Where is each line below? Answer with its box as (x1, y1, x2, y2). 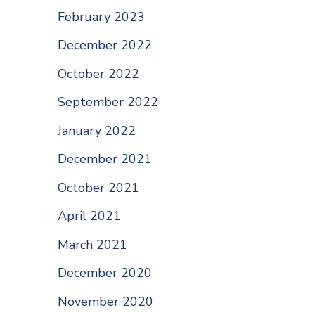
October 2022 (58, 65, 139, 82)
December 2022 (58, 37, 152, 54)
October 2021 (58, 179, 139, 196)
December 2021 (58, 150, 152, 168)
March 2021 (58, 236, 127, 253)
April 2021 (58, 207, 121, 225)
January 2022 (58, 122, 136, 139)
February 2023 (58, 8, 145, 25)
